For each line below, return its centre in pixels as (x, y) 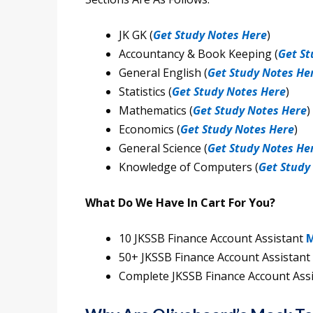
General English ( (163, 73)
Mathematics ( (156, 111)
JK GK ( (136, 35)
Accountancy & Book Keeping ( (198, 54)
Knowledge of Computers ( (189, 167)
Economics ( (150, 130)
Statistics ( (145, 92)
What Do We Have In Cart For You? (180, 203)
